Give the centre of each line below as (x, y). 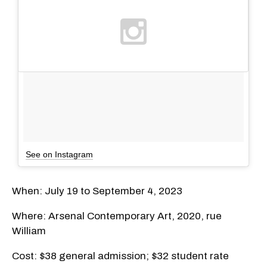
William (29, 231)
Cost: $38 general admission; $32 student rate (120, 256)
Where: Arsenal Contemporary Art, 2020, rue (117, 216)
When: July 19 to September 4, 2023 (97, 191)
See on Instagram (59, 154)
